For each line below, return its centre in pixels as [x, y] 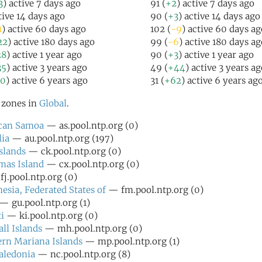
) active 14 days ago [219, 16]
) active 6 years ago [47, 80]
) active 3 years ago [47, 68]
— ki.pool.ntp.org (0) [51, 216]
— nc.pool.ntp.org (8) [83, 254]
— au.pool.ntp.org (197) [61, 138]
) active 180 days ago [51, 42]
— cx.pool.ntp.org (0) [92, 164]
